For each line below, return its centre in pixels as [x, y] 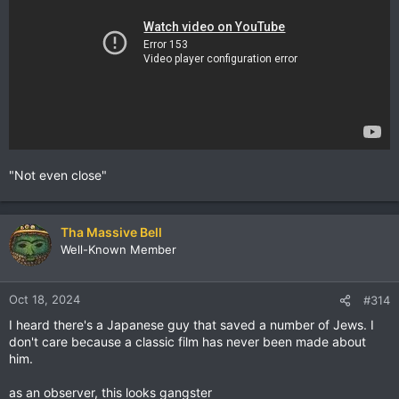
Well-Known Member [118, 249]
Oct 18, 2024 [45, 299]
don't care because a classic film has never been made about [187, 341]
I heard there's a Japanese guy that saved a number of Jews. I [191, 324]
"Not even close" [58, 175]
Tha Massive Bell [111, 232]
